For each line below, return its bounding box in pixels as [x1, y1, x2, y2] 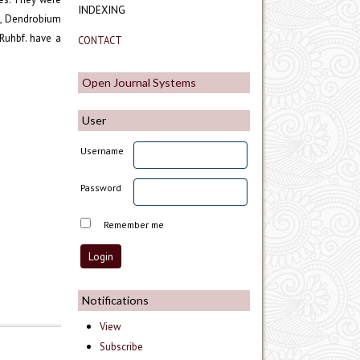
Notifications [82, 293, 149, 308]
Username [80, 145, 125, 157]
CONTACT [78, 33, 122, 47]
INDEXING [78, 2, 125, 17]
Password [80, 182, 122, 194]
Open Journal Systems [82, 75, 196, 89]
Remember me [104, 219, 165, 231]
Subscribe [100, 340, 144, 354]
